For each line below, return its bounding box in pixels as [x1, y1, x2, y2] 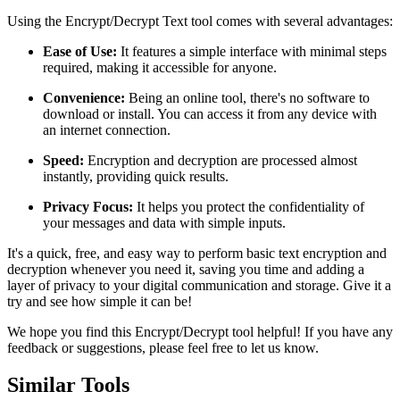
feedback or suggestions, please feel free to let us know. [7, 339, 319, 355]
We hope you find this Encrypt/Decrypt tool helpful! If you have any [7, 323, 393, 339]
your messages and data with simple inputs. [43, 214, 286, 230]
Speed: [43, 152, 84, 168]
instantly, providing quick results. [43, 168, 229, 184]
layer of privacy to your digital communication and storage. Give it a [7, 277, 391, 293]
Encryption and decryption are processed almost [84, 152, 357, 168]
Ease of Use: [43, 43, 117, 59]
